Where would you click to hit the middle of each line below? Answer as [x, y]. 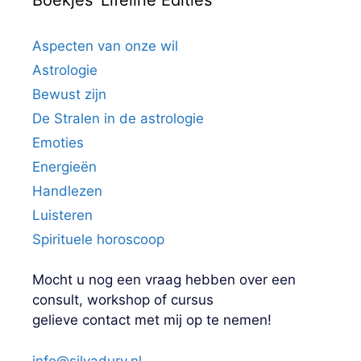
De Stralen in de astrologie [118, 119]
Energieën [64, 167]
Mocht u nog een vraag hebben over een [164, 280]
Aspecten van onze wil [105, 46]
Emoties [58, 143]
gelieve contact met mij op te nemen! [152, 320]
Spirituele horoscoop [98, 240]
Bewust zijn [69, 95]
